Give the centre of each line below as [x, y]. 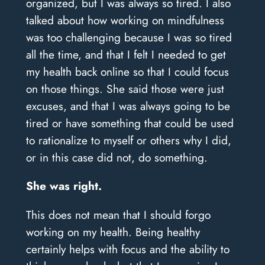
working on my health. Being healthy [113, 232]
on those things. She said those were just [125, 89]
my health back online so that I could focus [127, 72]
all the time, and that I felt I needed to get [126, 55]
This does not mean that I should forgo [118, 214]
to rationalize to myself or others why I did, [128, 140]
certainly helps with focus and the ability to [127, 249]
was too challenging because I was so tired [129, 38]
